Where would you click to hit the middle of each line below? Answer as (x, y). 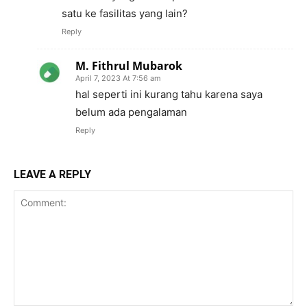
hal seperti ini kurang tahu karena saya (169, 95)
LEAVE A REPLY (52, 175)
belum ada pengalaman (131, 112)
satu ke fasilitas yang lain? (125, 14)
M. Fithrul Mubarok (129, 66)
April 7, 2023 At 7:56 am (118, 78)
